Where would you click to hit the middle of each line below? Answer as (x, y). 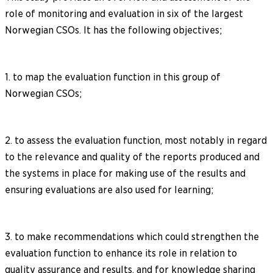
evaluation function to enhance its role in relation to (121, 253)
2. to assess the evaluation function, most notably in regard (136, 140)
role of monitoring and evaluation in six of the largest (124, 13)
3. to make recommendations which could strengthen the (132, 236)
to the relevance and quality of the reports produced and (132, 157)
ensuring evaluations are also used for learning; (109, 190)
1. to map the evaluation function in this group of (113, 77)
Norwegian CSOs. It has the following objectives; (113, 30)
